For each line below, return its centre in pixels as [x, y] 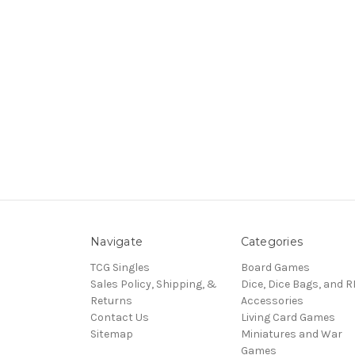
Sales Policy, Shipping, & [154, 284]
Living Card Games [288, 318]
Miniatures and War [291, 334]
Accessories [272, 301]
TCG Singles [120, 268]
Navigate [116, 242]
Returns [111, 301]
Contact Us [120, 318]
